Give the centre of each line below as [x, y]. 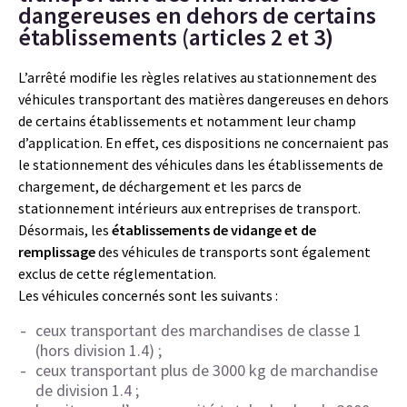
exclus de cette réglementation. [117, 273]
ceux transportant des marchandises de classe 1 [199, 330]
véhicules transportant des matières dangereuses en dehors [203, 99]
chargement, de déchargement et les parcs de [160, 186]
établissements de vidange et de [213, 229]
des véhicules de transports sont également [234, 251]
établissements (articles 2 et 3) [176, 36]
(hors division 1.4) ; [99, 350]
